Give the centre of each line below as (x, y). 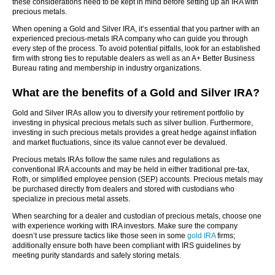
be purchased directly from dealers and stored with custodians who (123, 189)
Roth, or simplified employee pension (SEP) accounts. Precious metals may (137, 179)
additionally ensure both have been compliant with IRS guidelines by (126, 246)
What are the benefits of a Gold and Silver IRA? (136, 93)
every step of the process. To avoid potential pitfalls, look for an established (136, 48)
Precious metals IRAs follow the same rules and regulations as (116, 160)
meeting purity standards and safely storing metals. (97, 255)
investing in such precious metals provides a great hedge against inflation (134, 133)
